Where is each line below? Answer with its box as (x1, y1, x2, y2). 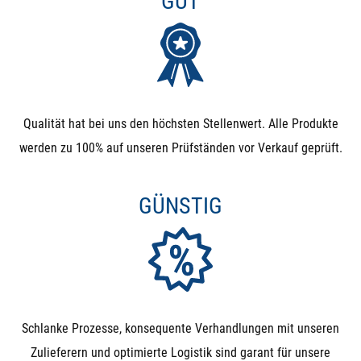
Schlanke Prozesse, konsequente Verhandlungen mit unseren (22, 321, 339, 337)
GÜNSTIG (139, 193, 222, 220)
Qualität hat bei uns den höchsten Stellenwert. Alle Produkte (23, 115, 338, 131)
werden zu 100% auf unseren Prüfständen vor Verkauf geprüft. (19, 139, 342, 156)
